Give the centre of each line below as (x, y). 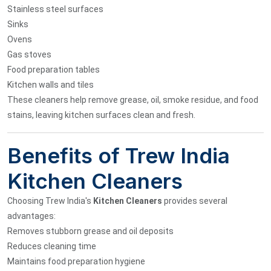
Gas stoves (29, 54)
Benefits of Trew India (119, 155)
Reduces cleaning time (52, 246)
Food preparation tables (54, 69)
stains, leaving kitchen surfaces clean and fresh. (101, 115)
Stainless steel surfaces (55, 9)
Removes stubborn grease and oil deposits (90, 231)
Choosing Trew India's (50, 201)
